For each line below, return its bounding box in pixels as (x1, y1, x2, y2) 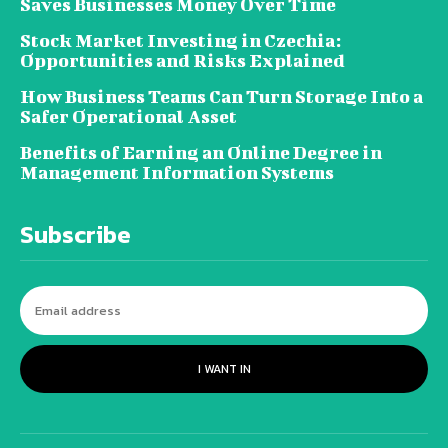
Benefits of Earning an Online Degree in (20, 141, 382, 163)
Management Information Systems (20, 161, 334, 183)
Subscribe (20, 216, 131, 252)
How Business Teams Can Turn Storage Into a (20, 85, 423, 107)
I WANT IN (197, 359, 251, 378)
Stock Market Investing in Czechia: (20, 29, 341, 51)
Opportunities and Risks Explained (20, 49, 345, 71)
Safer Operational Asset (20, 105, 237, 127)
